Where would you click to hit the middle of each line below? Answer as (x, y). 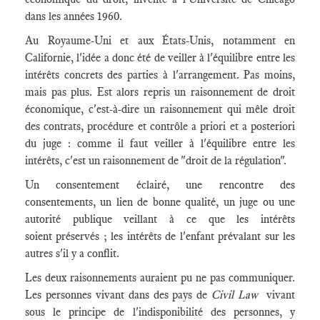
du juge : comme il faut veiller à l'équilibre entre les (160, 143)
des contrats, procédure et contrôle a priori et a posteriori (160, 126)
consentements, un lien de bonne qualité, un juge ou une (160, 202)
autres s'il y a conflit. (72, 253)
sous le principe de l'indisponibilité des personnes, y (160, 312)
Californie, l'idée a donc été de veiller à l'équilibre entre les (160, 57)
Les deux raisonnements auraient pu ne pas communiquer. (160, 277)
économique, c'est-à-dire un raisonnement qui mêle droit (160, 109)
